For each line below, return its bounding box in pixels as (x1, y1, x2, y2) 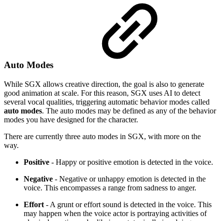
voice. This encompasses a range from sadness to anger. (24, 183, 196, 192)
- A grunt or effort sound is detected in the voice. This (46, 200, 212, 209)
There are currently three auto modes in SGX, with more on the (4, 132, 201, 141)
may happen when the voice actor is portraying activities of (24, 209, 207, 218)
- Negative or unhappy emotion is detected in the (55, 174, 206, 183)
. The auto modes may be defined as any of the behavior (42, 106, 216, 115)
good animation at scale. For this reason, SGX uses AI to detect (4, 88, 200, 97)
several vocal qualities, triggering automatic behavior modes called (4, 97, 210, 106)
